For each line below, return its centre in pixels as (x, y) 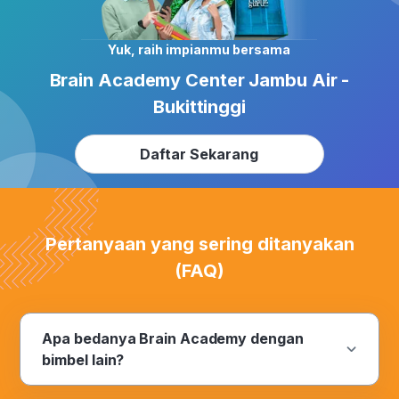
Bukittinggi (199, 107)
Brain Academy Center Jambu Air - (199, 81)
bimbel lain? (83, 360)
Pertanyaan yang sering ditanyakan (199, 244)
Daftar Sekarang (199, 155)
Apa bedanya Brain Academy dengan (173, 339)
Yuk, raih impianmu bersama (199, 50)
